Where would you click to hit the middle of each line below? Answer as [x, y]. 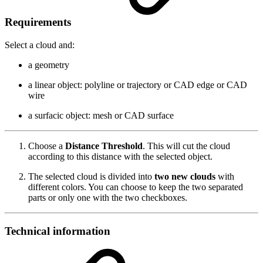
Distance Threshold [104, 146]
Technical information [58, 231]
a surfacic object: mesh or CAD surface [101, 115]
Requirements [39, 22]
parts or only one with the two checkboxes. [108, 197]
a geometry [49, 65]
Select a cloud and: [40, 45]
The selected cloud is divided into [91, 176]
